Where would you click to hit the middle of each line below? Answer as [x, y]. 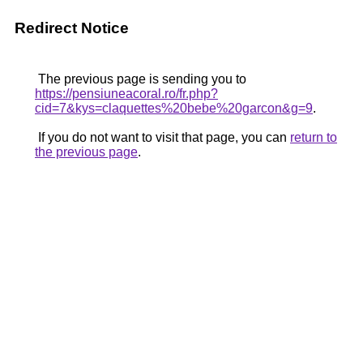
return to [314, 137]
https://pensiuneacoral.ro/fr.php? [126, 94]
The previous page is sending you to [141, 79]
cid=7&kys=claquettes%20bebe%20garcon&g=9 [174, 108]
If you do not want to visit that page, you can [162, 137]
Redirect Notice [72, 28]
